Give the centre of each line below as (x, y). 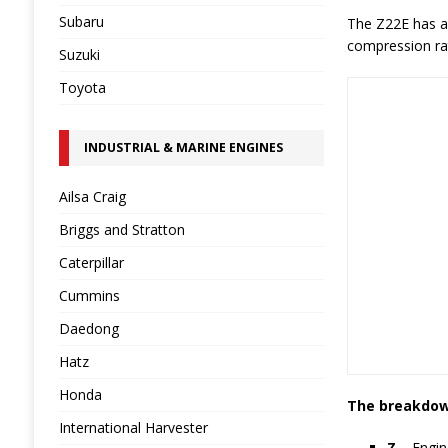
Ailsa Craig (92, 196)
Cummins (89, 295)
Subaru (81, 21)
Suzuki (79, 54)
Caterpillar (91, 262)
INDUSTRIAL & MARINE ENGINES (183, 147)
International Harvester (133, 427)
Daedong (88, 328)
